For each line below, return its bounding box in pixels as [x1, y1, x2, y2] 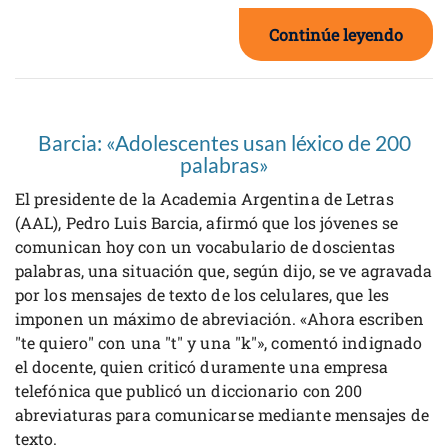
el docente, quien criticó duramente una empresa [15, 355, 389, 377]
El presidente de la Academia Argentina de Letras [15, 187, 394, 209]
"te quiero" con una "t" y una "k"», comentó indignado [15, 331, 423, 353]
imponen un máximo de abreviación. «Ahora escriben [15, 307, 424, 329]
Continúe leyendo [269, 24, 403, 46]
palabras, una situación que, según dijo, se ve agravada [15, 259, 433, 281]
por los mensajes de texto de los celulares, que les [15, 283, 389, 305]
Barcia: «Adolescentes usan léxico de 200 [37, 130, 411, 156]
